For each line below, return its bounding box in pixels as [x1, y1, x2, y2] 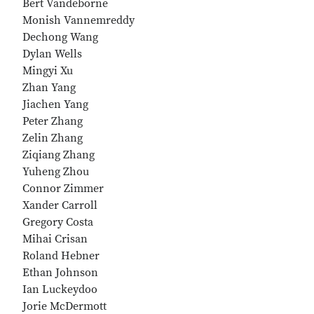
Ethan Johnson [22, 266, 98, 280]
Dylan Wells [22, 47, 82, 61]
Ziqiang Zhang [22, 148, 95, 162]
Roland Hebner [22, 249, 100, 263]
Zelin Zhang [22, 131, 83, 145]
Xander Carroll [22, 198, 97, 212]
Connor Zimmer [22, 182, 104, 196]
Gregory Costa [22, 215, 93, 229]
